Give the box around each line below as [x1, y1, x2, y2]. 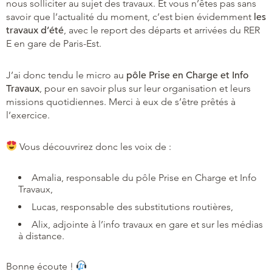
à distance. [18, 229, 64, 242]
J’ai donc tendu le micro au [6, 69, 124, 81]
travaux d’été [6, 24, 64, 36]
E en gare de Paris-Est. [6, 37, 101, 49]
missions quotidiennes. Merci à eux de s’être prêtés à [6, 95, 236, 107]
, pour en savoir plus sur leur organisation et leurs [39, 82, 251, 94]
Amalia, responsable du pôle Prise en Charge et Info [32, 171, 257, 183]
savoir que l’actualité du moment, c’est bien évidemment [6, 10, 251, 22]
